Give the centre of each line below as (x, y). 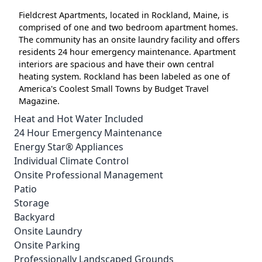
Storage (32, 203)
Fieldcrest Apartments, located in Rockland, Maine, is (124, 15)
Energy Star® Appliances (69, 147)
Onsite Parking (47, 245)
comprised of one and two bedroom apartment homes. (128, 27)
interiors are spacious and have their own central (116, 64)
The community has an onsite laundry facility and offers (129, 39)
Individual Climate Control (71, 161)
